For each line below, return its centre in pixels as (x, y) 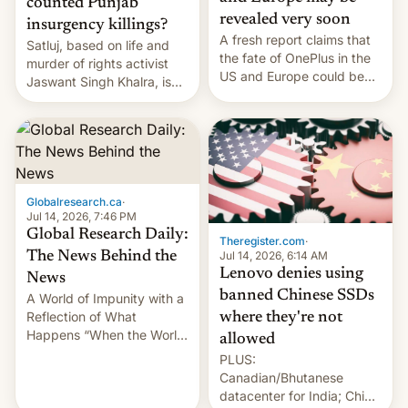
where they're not (281, 317)
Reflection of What (82, 316)
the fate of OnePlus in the (295, 57)
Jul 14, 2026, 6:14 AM (274, 255)
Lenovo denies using (291, 274)
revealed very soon (285, 20)
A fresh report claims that (295, 39)
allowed (247, 339)
